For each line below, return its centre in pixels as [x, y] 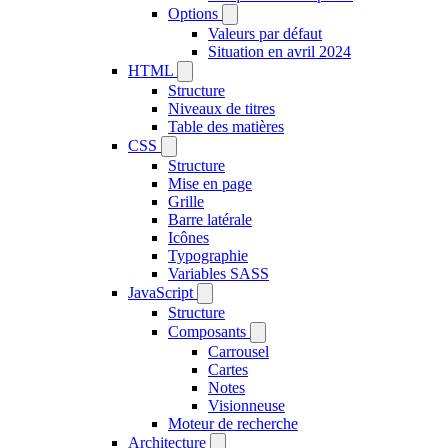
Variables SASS [218, 273]
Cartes [228, 369]
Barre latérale [210, 219]
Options [193, 13]
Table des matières [226, 126]
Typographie [208, 255]
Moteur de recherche [233, 423]
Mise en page [210, 183]
